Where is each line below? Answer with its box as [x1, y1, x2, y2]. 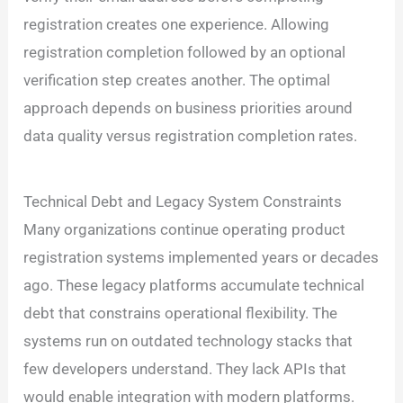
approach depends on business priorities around [23, 98, 354, 117]
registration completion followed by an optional [23, 42, 346, 61]
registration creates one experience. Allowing [23, 14, 330, 33]
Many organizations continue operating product [23, 220, 346, 239]
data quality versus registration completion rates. [23, 126, 358, 145]
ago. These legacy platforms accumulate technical [23, 276, 365, 295]
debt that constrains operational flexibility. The [23, 304, 338, 323]
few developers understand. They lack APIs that [23, 360, 347, 379]
